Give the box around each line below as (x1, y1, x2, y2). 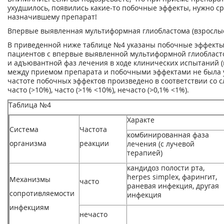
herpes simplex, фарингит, (127, 172, 217, 181)
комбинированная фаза (127, 130, 209, 139)
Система (9, 124, 38, 134)
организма (9, 138, 46, 148)
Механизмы (9, 174, 50, 184)
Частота (79, 124, 107, 134)
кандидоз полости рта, (127, 163, 204, 172)
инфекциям (9, 202, 49, 212)
